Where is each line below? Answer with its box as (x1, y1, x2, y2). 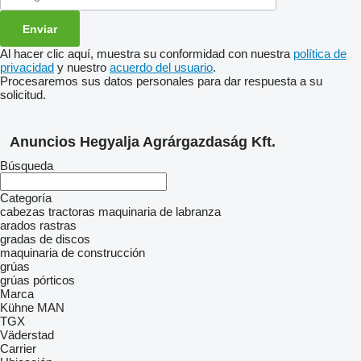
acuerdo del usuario (110, 60, 213, 74)
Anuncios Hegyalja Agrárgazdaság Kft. (10, 134, 276, 150)
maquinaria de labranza (98, 205, 221, 218)
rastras (39, 218, 77, 232)
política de (293, 47, 346, 60)
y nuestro (54, 60, 110, 74)
